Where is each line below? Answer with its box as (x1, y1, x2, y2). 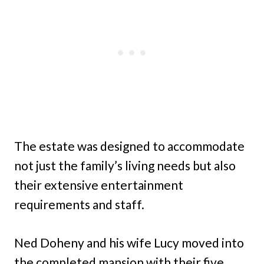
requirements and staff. (14, 197, 144, 212)
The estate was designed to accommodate (14, 138, 245, 154)
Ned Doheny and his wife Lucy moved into (14, 235, 244, 250)
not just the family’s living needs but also (14, 158, 236, 173)
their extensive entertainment (14, 177, 183, 193)
